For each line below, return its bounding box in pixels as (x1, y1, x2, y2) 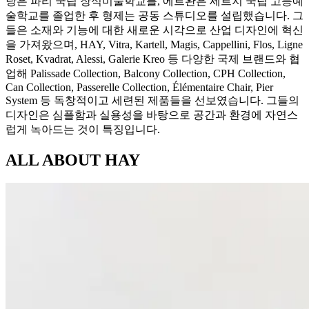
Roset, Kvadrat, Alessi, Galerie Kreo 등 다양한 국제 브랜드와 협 (6, 52, 300, 65)
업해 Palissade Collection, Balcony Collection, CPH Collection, (6, 67, 286, 79)
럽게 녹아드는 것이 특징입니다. (6, 123, 160, 135)
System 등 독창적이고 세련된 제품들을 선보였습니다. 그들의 (6, 94, 299, 106)
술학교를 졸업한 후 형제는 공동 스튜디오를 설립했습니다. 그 (6, 9, 303, 21)
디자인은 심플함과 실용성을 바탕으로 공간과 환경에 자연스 (6, 108, 298, 121)
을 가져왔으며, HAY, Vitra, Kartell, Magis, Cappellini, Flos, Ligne (6, 38, 303, 50)
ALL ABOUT (6, 150, 105, 169)
